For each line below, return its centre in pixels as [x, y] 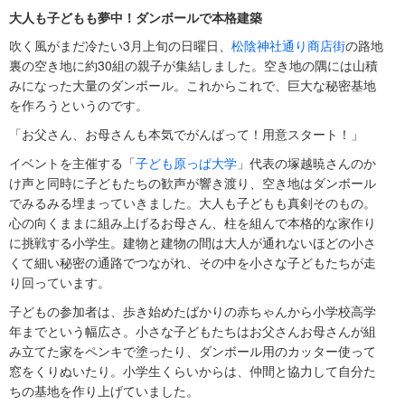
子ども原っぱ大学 [186, 163]
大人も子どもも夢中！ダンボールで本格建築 [136, 18]
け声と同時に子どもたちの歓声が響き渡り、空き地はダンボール [193, 183]
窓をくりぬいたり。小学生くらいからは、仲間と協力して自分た [193, 371]
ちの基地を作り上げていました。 [104, 391]
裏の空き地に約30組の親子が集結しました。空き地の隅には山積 [193, 66]
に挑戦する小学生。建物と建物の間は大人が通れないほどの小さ [193, 243]
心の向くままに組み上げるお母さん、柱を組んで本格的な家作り [193, 223]
